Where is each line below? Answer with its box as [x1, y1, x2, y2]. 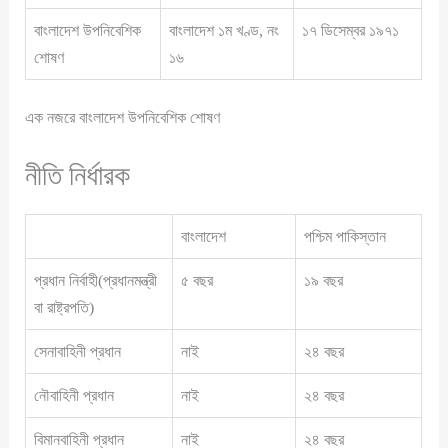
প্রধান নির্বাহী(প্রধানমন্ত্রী [34, 270, 158, 290]
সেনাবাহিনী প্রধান [34, 341, 122, 361]
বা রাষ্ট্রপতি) [34, 297, 95, 317]
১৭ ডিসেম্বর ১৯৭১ [302, 20, 400, 40]
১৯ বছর [304, 270, 344, 290]
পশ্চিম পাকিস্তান [304, 226, 387, 246]
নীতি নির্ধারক [25, 159, 131, 191]
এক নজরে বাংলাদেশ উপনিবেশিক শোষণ [25, 108, 221, 128]
